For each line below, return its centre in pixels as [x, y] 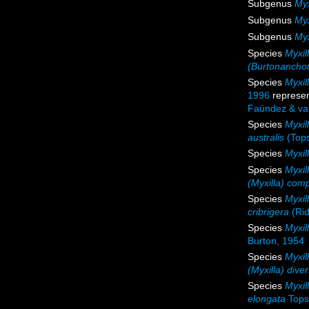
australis [266, 138]
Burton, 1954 [276, 241]
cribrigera [268, 212]
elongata [267, 299]
